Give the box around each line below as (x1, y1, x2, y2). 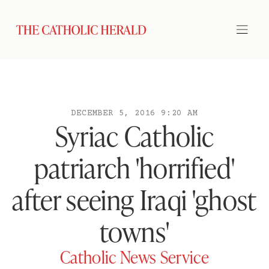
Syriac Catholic (55, 118, 214, 153)
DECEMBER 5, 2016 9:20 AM (71, 109, 198, 118)
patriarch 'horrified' (34, 150, 235, 185)
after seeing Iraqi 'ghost (12, 181, 257, 217)
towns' (99, 213, 170, 249)
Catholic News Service (60, 246, 209, 268)
